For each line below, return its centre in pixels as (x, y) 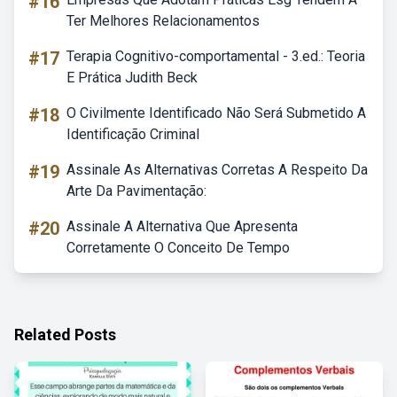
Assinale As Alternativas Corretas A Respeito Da (217, 170)
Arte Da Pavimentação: (136, 191)
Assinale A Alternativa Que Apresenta (182, 226)
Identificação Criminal (133, 134)
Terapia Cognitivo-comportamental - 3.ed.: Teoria (216, 56)
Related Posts (65, 335)
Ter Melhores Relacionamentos (163, 21)
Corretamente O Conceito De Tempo (178, 248)
